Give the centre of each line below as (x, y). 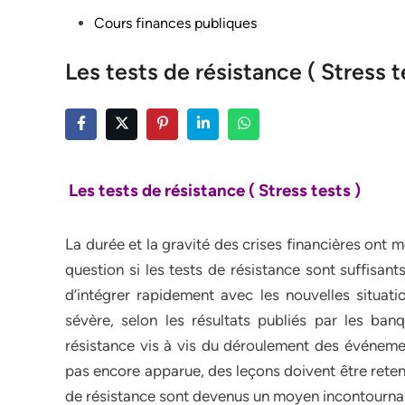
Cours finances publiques (175, 23)
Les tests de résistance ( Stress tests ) (213, 190)
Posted (86, 22)
